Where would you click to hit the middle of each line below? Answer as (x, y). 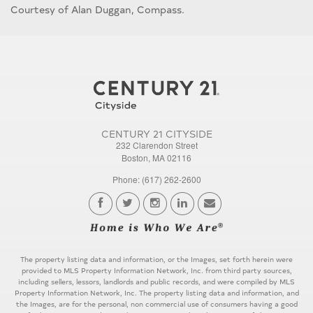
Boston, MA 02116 (156, 157)
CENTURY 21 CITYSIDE (156, 133)
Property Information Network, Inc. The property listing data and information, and (156, 293)
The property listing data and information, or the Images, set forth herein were (156, 260)
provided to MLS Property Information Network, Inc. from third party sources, (156, 271)
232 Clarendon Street (156, 145)
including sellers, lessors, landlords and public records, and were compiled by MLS (156, 282)
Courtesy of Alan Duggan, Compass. (97, 9)
